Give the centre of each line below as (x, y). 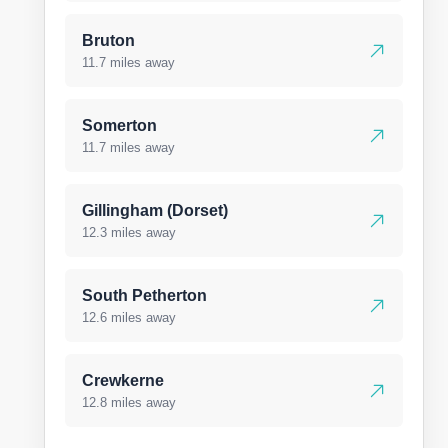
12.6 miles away (129, 317)
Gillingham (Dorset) (155, 210)
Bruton (108, 40)
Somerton (119, 125)
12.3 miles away (129, 232)
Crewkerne (123, 380)
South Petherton (144, 295)
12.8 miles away (129, 402)
